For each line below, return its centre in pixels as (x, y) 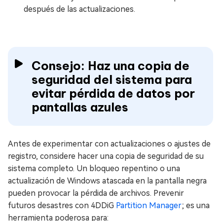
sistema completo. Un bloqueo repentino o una (94, 168)
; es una (196, 205)
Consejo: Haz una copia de (110, 65)
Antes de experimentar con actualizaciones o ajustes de (109, 144)
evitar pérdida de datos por (113, 93)
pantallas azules (80, 107)
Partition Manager (149, 205)
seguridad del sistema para (112, 79)
